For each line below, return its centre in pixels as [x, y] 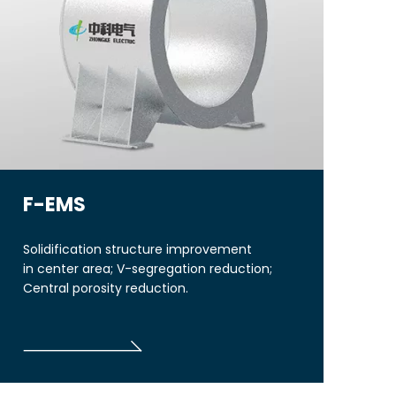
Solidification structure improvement [139, 249]
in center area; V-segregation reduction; [148, 268]
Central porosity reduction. [106, 288]
